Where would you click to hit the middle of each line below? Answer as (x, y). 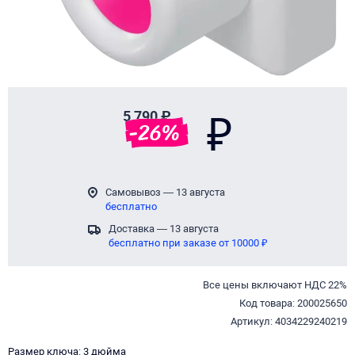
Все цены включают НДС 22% (275, 285)
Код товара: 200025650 (293, 303)
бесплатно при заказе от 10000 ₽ (188, 243)
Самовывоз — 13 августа (165, 192)
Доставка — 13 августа (163, 229)
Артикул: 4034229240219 (289, 321)
